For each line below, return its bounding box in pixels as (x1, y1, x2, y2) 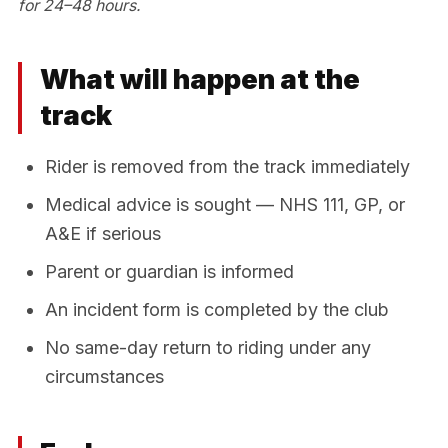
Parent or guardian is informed (45, 261, 294, 283)
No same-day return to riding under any (45, 337, 371, 359)
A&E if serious (45, 223, 161, 245)
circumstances (45, 366, 164, 388)
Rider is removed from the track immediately (45, 156, 410, 178)
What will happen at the (40, 63, 360, 97)
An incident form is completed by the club (45, 299, 389, 321)
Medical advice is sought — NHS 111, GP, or (45, 194, 405, 216)
